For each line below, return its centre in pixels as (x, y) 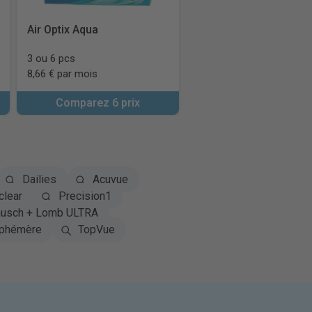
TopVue (96, 229)
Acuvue (110, 179)
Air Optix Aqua (62, 30)
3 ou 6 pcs (51, 58)
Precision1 (85, 196)
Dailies (39, 179)
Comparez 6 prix (97, 103)
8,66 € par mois (62, 74)
